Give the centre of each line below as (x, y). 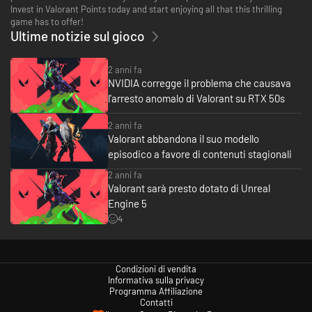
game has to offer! (47, 21)
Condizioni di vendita (156, 268)
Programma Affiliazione (156, 291)
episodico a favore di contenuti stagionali (200, 154)
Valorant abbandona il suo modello (184, 139)
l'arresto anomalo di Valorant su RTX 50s (196, 99)
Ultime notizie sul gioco (78, 36)
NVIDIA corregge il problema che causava (200, 83)
